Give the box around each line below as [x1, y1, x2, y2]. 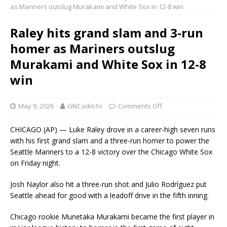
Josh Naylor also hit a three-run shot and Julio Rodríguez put [10, 179, 207, 190]
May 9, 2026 [18, 101, 54, 111]
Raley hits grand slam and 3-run [10, 24, 203, 42]
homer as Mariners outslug [10, 40, 175, 57]
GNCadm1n [67, 101, 102, 111]
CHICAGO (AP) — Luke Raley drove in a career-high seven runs [10, 125, 215, 135]
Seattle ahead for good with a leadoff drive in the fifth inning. [10, 191, 209, 201]
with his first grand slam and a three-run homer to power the [10, 136, 209, 146]
